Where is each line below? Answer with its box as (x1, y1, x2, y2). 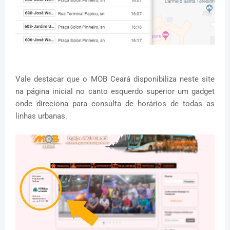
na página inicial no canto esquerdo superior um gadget (15, 87, 215, 97)
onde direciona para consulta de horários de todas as (15, 99, 215, 109)
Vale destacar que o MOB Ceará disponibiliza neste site (15, 74, 215, 84)
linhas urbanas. (15, 111, 69, 121)
